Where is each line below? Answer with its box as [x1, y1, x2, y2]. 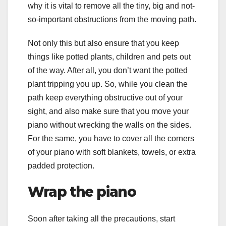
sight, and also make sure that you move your [28, 106, 189, 116]
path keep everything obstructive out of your [28, 93, 183, 102]
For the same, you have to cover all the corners [28, 134, 194, 143]
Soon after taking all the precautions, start [28, 214, 175, 223]
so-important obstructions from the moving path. [28, 15, 196, 24]
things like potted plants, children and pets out [28, 52, 191, 61]
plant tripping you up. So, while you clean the [28, 79, 188, 88]
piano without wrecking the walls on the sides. [28, 120, 191, 129]
